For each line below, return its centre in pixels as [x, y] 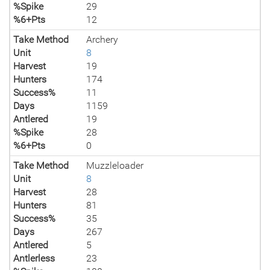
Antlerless [34, 258]
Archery [102, 39]
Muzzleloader [115, 165]
